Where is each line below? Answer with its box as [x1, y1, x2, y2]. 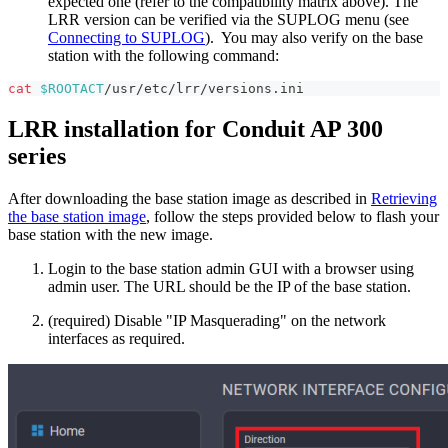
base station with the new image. [8, 226, 213, 244]
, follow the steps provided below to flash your [146, 208, 439, 226]
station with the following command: [48, 47, 279, 65]
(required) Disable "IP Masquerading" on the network [48, 312, 386, 330]
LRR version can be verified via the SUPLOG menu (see [48, 11, 409, 29]
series [8, 143, 66, 170]
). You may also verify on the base [205, 29, 423, 47]
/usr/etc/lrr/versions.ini [104, 81, 304, 97]
